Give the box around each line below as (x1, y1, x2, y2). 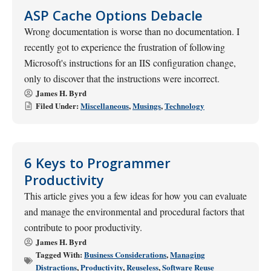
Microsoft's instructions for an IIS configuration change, (24, 56, 236, 69)
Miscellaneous (80, 100, 129, 111)
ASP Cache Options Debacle (24, 6, 203, 24)
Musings (132, 100, 161, 111)
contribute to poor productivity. (24, 221, 142, 233)
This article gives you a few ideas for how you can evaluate (24, 189, 247, 202)
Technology (165, 100, 204, 111)
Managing (170, 249, 205, 260)
